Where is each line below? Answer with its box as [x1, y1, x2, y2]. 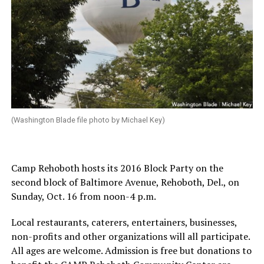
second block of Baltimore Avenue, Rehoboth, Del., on [11, 176, 239, 189]
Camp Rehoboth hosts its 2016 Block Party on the [11, 161, 223, 175]
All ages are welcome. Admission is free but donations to [11, 244, 252, 258]
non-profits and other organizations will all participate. [11, 230, 250, 243]
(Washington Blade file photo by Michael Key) [11, 115, 165, 125]
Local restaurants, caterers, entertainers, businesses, [11, 216, 237, 229]
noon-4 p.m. [103, 190, 156, 203]
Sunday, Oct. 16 [11, 190, 77, 203]
